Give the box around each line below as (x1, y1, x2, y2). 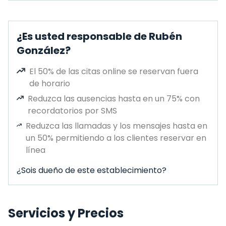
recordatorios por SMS (27, 105, 117, 117)
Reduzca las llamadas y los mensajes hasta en (25, 120, 207, 132)
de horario (29, 78, 70, 89)
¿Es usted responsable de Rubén (17, 29, 182, 43)
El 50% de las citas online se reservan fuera (29, 66, 198, 77)
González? (17, 43, 71, 58)
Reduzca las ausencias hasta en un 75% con (27, 93, 200, 104)
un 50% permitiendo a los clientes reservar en (25, 132, 206, 144)
